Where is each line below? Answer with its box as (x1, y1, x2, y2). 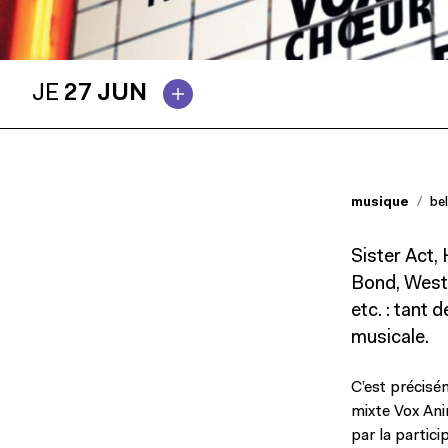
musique (351, 196, 409, 210)
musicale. (351, 329, 429, 349)
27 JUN (64, 82, 147, 107)
